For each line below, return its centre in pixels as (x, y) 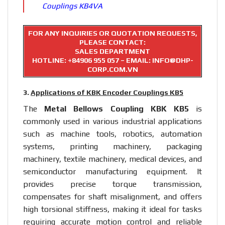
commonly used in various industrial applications (113, 121)
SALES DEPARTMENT (113, 51)
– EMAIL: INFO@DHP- (156, 60)
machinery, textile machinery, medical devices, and (113, 159)
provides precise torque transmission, (113, 184)
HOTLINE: (50, 60)
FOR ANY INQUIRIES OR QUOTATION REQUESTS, (113, 33)
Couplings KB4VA (72, 6)
